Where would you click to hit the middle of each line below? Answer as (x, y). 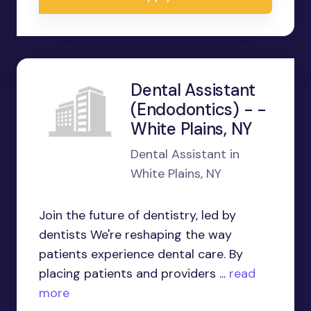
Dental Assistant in (185, 154)
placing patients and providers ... (132, 274)
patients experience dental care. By (141, 254)
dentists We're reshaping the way (135, 235)
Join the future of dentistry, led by (137, 215)
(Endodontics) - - (199, 109)
